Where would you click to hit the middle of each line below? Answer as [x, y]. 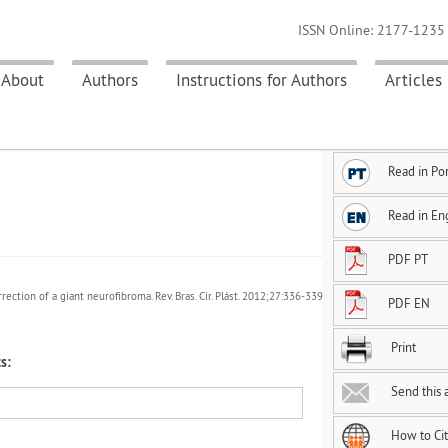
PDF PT [408, 259]
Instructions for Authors [261, 80]
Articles [413, 80]
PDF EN [409, 303]
